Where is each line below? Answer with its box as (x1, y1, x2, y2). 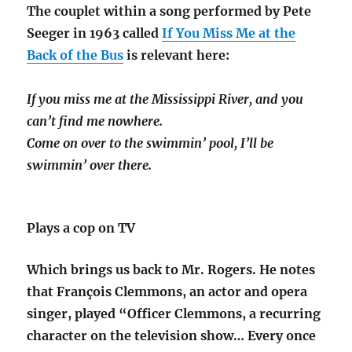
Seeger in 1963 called (27, 24, 163, 41)
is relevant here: (123, 46, 233, 63)
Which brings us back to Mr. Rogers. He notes (27, 261, 316, 277)
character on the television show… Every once (27, 327, 317, 343)
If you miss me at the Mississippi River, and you (27, 90, 304, 107)
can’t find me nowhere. (27, 112, 163, 129)
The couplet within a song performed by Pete (27, 2, 312, 19)
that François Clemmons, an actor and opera (27, 283, 308, 299)
